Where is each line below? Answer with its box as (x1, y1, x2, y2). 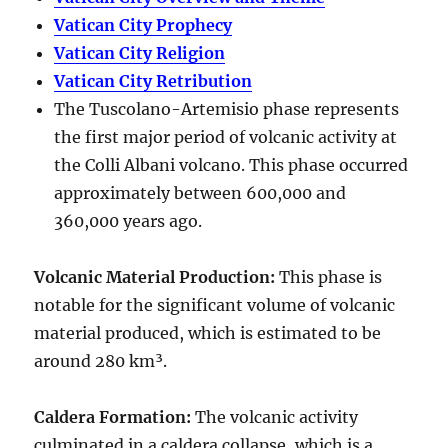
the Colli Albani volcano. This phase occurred (54, 154, 409, 175)
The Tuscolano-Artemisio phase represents (54, 98, 400, 119)
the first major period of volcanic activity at (54, 126, 398, 147)
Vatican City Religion (54, 42, 226, 63)
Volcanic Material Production (34, 266, 271, 287)
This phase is (275, 266, 383, 287)
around (34, 350, 96, 371)
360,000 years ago (54, 210, 199, 231)
